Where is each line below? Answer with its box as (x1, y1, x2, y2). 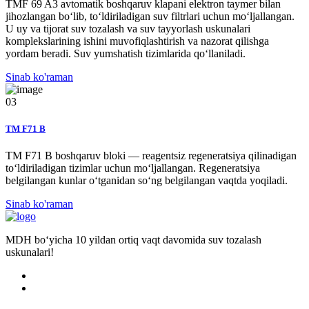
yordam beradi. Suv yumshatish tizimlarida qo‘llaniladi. (6, 47, 246, 59)
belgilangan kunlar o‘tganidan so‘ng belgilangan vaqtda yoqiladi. (6, 175, 288, 186)
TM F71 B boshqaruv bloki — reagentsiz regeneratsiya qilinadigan (6, 150, 297, 161)
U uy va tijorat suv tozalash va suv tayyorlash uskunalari (6, 22, 250, 34)
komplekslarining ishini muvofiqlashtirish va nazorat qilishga (6, 34, 269, 47)
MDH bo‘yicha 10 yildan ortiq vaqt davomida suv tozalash (6, 234, 261, 246)
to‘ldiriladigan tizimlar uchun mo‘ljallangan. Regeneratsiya (6, 162, 260, 174)
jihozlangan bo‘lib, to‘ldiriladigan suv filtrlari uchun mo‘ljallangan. (6, 10, 295, 22)
